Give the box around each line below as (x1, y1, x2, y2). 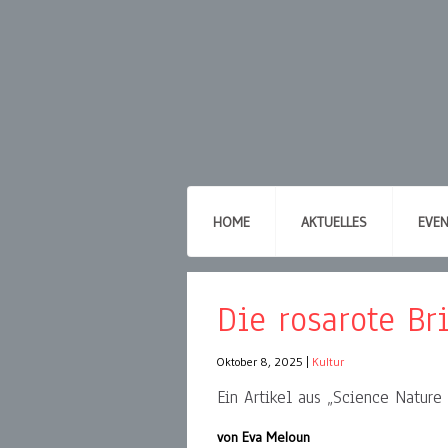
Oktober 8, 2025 (217, 354, 303, 370)
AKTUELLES (301, 213, 367, 232)
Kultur (312, 354, 344, 370)
